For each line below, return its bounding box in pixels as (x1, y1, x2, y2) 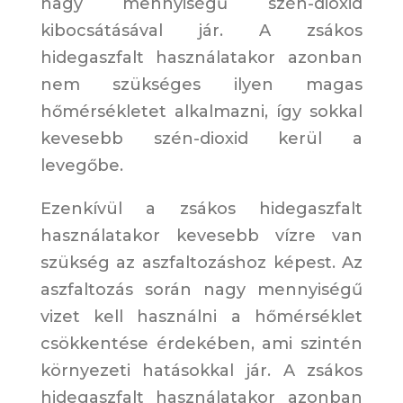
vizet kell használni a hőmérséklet (40, 307, 363, 327)
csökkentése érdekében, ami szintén (40, 334, 363, 354)
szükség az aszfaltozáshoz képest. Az (40, 253, 363, 273)
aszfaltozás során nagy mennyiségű (40, 280, 363, 300)
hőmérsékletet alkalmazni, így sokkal (40, 102, 363, 122)
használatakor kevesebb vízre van (40, 226, 363, 246)
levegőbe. (40, 156, 123, 176)
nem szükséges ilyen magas (40, 75, 363, 95)
